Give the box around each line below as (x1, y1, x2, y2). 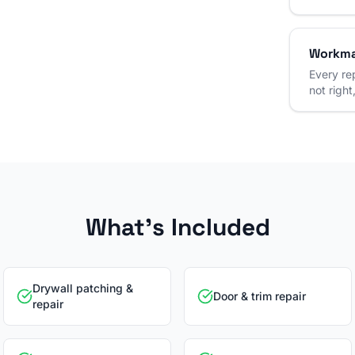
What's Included (85, 212, 270, 242)
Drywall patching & (32, 281, 133, 295)
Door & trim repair (213, 289, 306, 303)
